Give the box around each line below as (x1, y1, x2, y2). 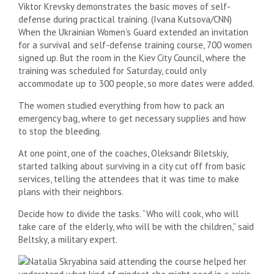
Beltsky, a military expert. (18, 233, 117, 245)
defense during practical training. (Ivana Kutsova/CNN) (18, 13, 232, 25)
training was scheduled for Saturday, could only (18, 64, 206, 76)
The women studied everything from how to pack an (18, 99, 224, 111)
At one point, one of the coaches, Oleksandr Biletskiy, (18, 147, 228, 159)
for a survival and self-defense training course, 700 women (18, 39, 252, 51)
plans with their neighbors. (18, 185, 124, 198)
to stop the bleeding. (18, 125, 102, 137)
